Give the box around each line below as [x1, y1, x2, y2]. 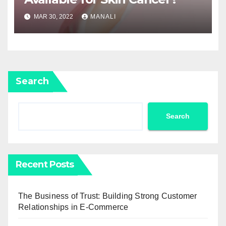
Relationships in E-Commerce [18, 202, 129, 211]
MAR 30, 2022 [32, 13, 75, 21]
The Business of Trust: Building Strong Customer [18, 191, 197, 200]
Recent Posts [16, 158, 74, 170]
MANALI [90, 13, 116, 21]
